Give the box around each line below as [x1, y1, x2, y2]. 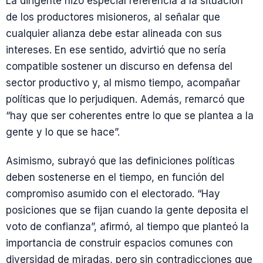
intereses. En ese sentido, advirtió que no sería [6, 44, 226, 56]
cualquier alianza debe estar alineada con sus [6, 28, 222, 40]
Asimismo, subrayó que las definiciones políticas [6, 155, 235, 167]
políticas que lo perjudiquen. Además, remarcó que [6, 93, 245, 106]
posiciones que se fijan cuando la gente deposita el [6, 204, 248, 217]
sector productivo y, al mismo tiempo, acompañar [6, 77, 240, 89]
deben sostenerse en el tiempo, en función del [6, 171, 224, 184]
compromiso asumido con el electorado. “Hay [6, 188, 220, 200]
